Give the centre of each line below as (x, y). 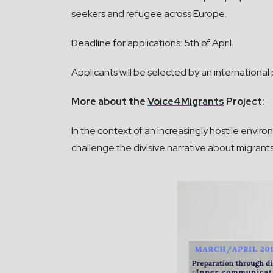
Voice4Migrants (186, 101)
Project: (244, 101)
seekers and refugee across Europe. (149, 14)
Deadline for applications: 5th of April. (152, 43)
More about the (109, 101)
